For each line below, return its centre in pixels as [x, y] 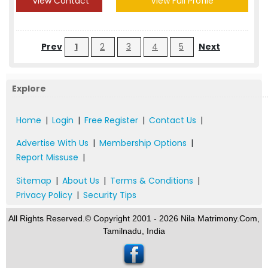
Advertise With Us [52, 143]
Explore [29, 89]
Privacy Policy [44, 195]
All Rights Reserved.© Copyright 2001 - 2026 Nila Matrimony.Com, [134, 218]
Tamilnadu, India [134, 231]
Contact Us [173, 120]
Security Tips [110, 195]
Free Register [111, 120]
